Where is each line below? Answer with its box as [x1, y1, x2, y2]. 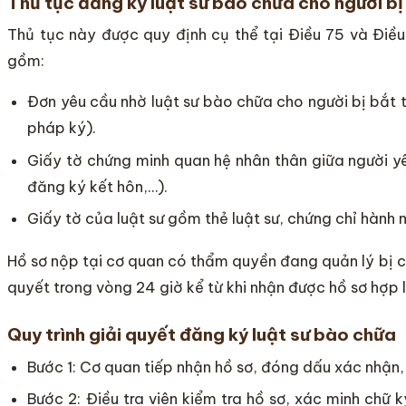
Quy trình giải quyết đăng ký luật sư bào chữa [7, 324, 396, 346]
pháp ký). [27, 119, 97, 138]
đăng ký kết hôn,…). [27, 177, 169, 196]
